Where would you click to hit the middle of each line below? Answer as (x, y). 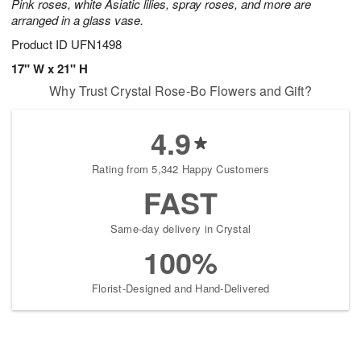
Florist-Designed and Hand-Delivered (180, 288)
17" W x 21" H (50, 69)
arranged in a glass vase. (77, 20)
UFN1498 (96, 44)
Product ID (41, 44)
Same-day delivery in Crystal (180, 229)
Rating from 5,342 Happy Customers (180, 169)
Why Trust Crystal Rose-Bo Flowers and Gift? (180, 91)
